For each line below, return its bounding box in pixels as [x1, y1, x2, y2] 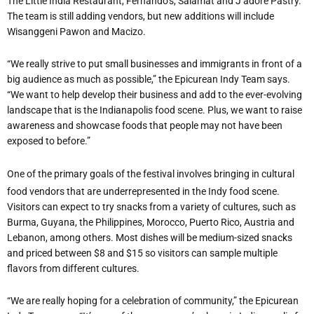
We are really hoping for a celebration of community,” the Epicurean [11, 295, 299, 307]
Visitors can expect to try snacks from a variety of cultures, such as [7, 200, 296, 212]
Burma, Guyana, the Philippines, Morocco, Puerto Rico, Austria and [7, 216, 294, 228]
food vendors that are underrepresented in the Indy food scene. [7, 185, 280, 197]
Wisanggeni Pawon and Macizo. [7, 25, 146, 37]
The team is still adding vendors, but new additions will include [7, 10, 274, 22]
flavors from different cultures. [7, 262, 139, 274]
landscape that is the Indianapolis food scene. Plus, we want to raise [7, 104, 302, 116]
